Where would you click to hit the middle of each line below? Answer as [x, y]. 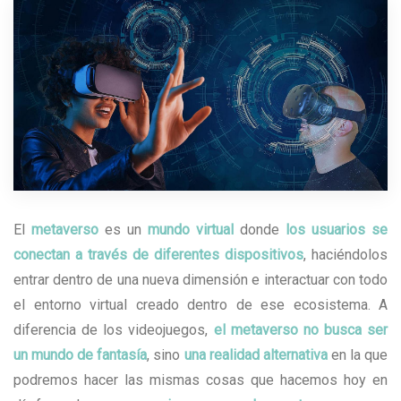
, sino [166, 355]
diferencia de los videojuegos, [114, 330]
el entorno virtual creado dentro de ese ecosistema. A [200, 305]
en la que [358, 355]
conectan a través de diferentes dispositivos [158, 255]
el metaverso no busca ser [300, 330]
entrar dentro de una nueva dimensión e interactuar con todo [200, 280]
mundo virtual [191, 230]
